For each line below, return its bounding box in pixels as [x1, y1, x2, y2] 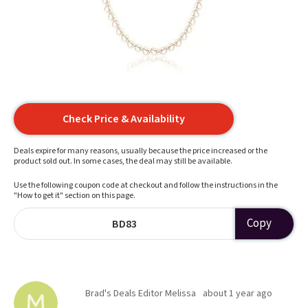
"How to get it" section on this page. [14, 190, 135, 201]
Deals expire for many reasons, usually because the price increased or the [14, 145, 267, 157]
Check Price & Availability [63, 111, 185, 126]
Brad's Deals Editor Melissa [85, 287, 196, 300]
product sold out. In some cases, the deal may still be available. [14, 155, 232, 167]
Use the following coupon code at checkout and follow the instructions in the [14, 179, 278, 191]
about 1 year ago [203, 287, 272, 300]
